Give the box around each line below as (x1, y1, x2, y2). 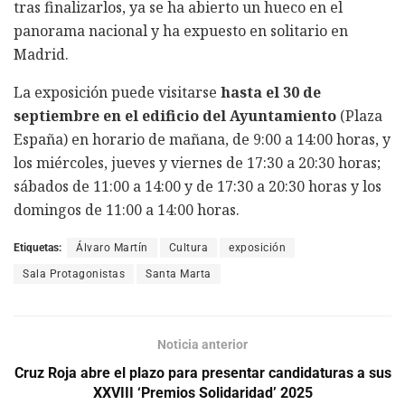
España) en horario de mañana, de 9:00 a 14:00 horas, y (14, 128, 391, 149)
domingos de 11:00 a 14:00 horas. (14, 199, 240, 220)
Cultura (168, 240, 208, 254)
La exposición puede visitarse (14, 81, 221, 102)
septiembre (14, 105, 99, 126)
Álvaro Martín (76, 240, 148, 254)
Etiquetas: (14, 240, 61, 254)
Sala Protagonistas (23, 267, 125, 280)
